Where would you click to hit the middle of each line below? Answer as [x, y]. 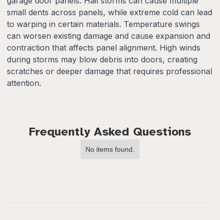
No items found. [110, 149]
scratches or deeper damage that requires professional [110, 71]
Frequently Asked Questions [110, 131]
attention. [24, 83]
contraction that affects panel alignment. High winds [104, 47]
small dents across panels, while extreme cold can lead [110, 12]
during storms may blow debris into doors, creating [102, 59]
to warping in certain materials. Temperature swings [103, 24]
